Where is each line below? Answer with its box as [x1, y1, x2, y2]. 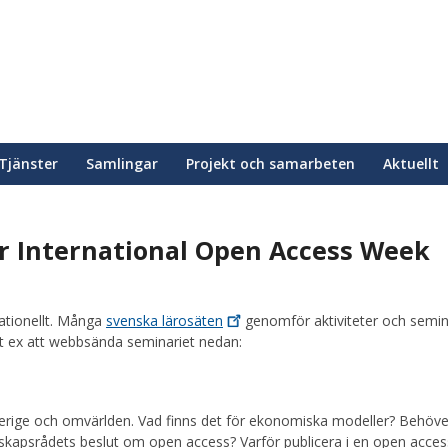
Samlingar [86, 154, 158, 173]
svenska [106, 311, 162, 331]
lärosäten [162, 311, 223, 331]
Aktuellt [383, 154, 439, 173]
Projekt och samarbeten [186, 154, 355, 173]
